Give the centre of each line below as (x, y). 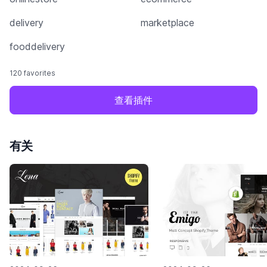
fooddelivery (37, 47)
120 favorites (32, 73)
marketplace (167, 23)
